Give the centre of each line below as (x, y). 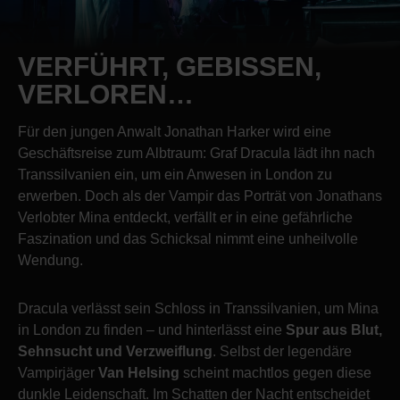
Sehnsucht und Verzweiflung (115, 351)
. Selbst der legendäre (282, 351)
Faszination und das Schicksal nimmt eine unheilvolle (188, 238)
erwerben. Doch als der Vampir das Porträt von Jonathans (200, 196)
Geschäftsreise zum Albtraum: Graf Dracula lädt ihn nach (196, 153)
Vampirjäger (58, 372)
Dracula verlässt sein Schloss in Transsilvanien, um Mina (198, 308)
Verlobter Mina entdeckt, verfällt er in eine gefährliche (185, 217)
